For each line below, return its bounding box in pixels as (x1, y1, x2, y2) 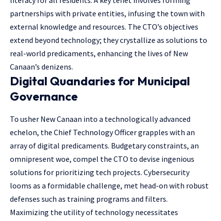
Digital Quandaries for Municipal (10, 74, 190, 89)
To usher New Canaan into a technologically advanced (10, 113, 190, 124)
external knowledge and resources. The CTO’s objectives (10, 22, 198, 32)
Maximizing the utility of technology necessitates (10, 207, 178, 217)
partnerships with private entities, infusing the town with (10, 8, 205, 19)
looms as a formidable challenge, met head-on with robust (10, 180, 209, 190)
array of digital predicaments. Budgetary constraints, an (10, 140, 199, 150)
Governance (10, 89, 78, 104)
